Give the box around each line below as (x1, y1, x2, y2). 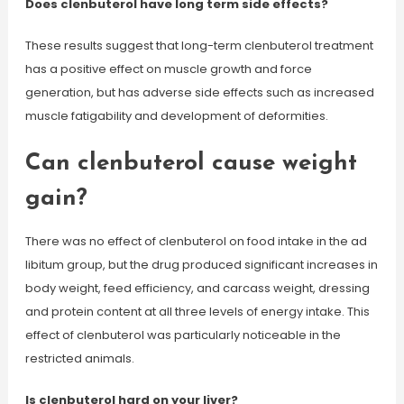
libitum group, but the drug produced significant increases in (24, 256, 378, 273)
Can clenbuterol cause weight (24, 151, 357, 176)
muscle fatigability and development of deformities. (24, 107, 328, 124)
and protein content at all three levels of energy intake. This (24, 303, 370, 320)
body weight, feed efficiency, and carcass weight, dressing (24, 280, 370, 297)
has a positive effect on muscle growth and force (24, 60, 312, 78)
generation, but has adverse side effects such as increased (24, 84, 374, 101)
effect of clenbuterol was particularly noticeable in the (24, 326, 341, 344)
